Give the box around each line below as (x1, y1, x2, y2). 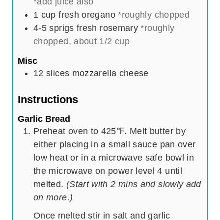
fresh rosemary (77, 23, 138, 33)
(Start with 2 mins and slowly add (66, 179, 201, 190)
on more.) (33, 192, 73, 203)
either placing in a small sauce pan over (33, 139, 196, 150)
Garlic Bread (18, 114, 70, 124)
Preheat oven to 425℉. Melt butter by (33, 126, 186, 137)
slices (46, 68, 70, 78)
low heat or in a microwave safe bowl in (33, 153, 194, 163)
